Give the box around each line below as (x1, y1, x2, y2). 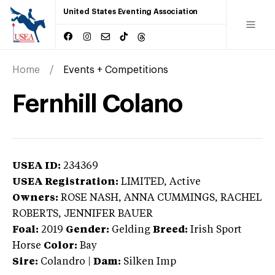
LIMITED (121, 177, 164, 187)
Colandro (41, 257, 85, 267)
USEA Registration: (12, 177, 118, 187)
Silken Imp (123, 257, 176, 267)
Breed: (153, 225, 188, 235)
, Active (164, 177, 201, 187)
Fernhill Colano (12, 91, 182, 117)
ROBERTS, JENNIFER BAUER (12, 209, 153, 219)
